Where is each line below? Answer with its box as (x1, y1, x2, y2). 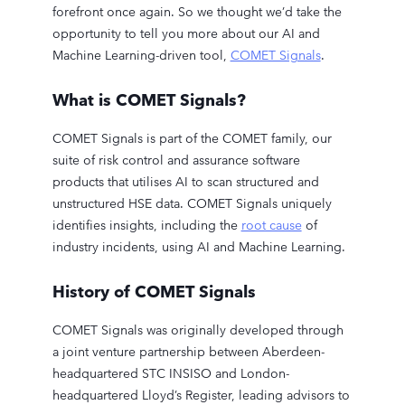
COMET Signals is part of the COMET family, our (52, 130, 332, 146)
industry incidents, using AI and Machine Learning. (52, 239, 345, 255)
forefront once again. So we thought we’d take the (52, 4, 342, 20)
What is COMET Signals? (52, 89, 246, 110)
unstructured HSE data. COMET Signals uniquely (52, 195, 332, 212)
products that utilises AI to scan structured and (52, 174, 319, 190)
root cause (240, 217, 302, 233)
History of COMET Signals (52, 281, 256, 302)
